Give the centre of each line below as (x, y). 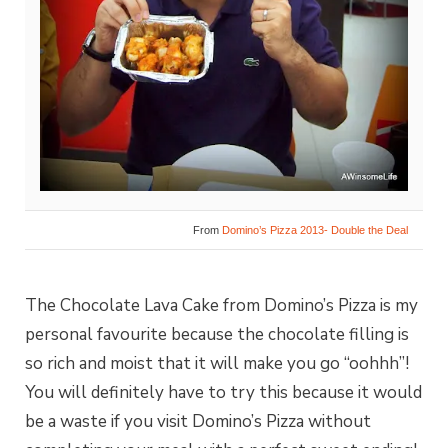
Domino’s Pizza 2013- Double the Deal (315, 230)
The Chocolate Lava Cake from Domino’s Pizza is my (221, 305)
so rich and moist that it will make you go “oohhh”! (217, 363)
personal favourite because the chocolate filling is (217, 334)
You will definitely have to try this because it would (223, 392)
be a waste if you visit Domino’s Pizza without (198, 421)
